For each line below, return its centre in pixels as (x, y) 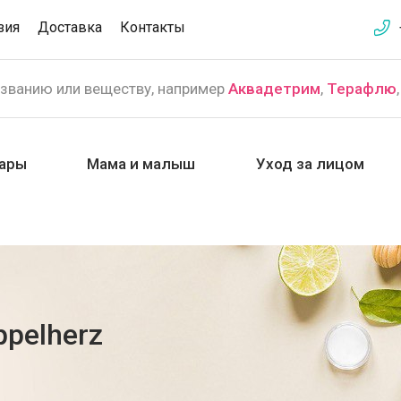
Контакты (153, 27)
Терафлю (362, 89)
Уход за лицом (310, 164)
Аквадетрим (274, 89)
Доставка (70, 27)
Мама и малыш (141, 164)
